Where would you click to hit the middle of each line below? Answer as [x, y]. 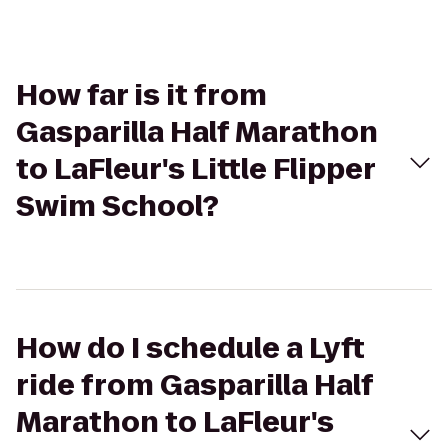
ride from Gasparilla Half [194, 385]
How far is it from [141, 95]
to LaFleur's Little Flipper [195, 169]
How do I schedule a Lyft [190, 348]
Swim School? [117, 206]
